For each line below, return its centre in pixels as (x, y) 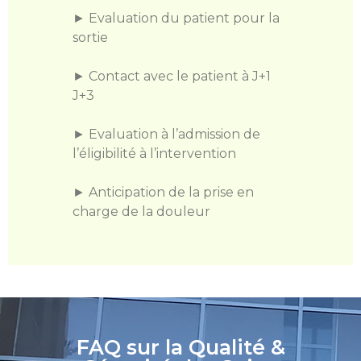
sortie (90, 38)
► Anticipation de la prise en (163, 193)
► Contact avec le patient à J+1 (172, 77)
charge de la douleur (141, 212)
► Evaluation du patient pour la (176, 19)
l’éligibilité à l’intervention (154, 154)
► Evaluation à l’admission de (166, 135)
